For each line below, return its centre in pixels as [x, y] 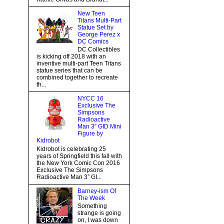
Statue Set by [95, 27]
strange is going [99, 213]
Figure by [90, 134]
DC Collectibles [98, 50]
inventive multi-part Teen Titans [79, 64]
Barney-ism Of [96, 191]
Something [92, 206]
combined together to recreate [77, 78]
